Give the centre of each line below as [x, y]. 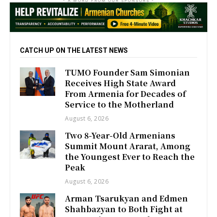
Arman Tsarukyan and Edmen [127, 199]
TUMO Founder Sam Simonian [128, 73]
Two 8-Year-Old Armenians [120, 136]
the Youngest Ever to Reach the [130, 157]
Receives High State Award [121, 83]
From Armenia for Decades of [126, 94]
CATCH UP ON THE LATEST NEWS [74, 51]
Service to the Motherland [120, 105]
